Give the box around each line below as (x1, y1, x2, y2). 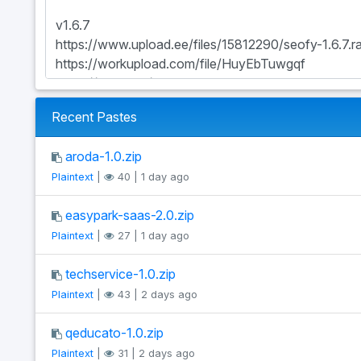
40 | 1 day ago (114, 170, 189, 183)
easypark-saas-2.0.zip (64, 206, 194, 223)
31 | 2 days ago (114, 346, 195, 359)
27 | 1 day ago (114, 229, 189, 242)
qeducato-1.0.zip (64, 324, 164, 341)
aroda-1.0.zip (64, 147, 142, 164)
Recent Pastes (51, 108, 137, 125)
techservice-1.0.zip (64, 265, 176, 282)
